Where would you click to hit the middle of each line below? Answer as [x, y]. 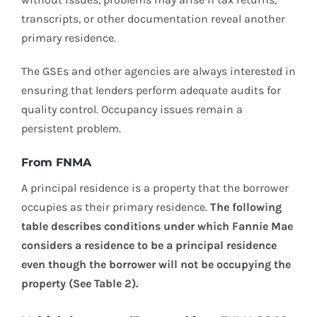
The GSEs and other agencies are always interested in [158, 71]
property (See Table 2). [80, 284]
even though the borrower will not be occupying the [156, 265]
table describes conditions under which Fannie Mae [157, 226]
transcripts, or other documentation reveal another [153, 19]
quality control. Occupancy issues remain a [132, 110]
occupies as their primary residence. [116, 207]
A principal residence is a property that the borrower [155, 188]
